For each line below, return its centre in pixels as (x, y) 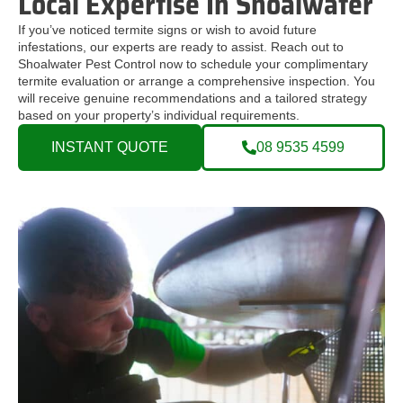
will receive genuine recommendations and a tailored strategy (193, 99)
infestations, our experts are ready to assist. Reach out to (181, 47)
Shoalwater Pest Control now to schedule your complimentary (193, 64)
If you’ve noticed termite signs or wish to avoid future (167, 30)
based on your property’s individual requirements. (159, 116)
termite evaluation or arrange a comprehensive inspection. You (197, 81)
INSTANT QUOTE (110, 148)
